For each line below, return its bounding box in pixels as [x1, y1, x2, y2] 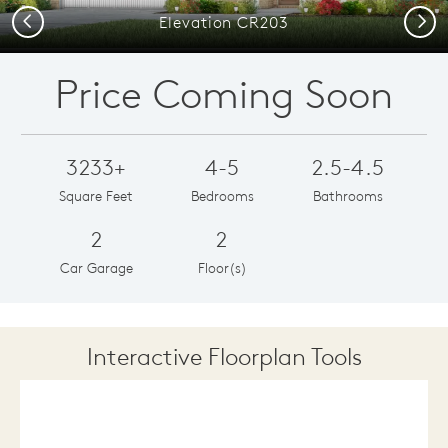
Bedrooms [190, 186, 254, 205]
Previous [21, 10, 74, 29]
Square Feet [59, 186, 134, 205]
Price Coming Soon [55, 68, 393, 118]
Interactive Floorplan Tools [86, 340, 362, 371]
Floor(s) [197, 258, 247, 277]
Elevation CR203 [158, 11, 290, 32]
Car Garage [59, 258, 133, 277]
